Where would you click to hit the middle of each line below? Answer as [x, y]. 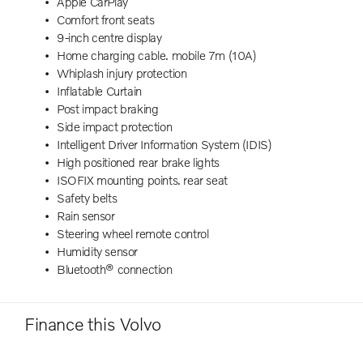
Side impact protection [115, 126]
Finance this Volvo [93, 323]
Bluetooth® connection [115, 269]
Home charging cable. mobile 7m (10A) [157, 55]
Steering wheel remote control [133, 233]
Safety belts [87, 197]
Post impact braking [108, 108]
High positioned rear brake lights [138, 162]
